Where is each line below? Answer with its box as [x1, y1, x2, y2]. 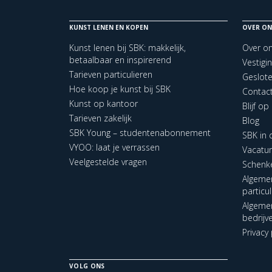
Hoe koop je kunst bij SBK [69, 83, 171, 95]
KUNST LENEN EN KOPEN [69, 22, 148, 32]
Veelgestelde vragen [69, 155, 147, 168]
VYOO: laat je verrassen [69, 141, 160, 153]
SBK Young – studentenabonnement [69, 126, 211, 138]
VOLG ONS [69, 261, 105, 270]
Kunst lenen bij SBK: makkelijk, [69, 41, 186, 53]
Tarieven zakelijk [69, 112, 132, 124]
